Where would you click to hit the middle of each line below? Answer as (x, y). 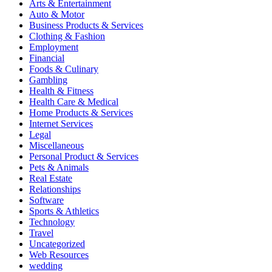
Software (46, 200)
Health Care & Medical (74, 102)
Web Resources (59, 255)
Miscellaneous (56, 146)
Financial (47, 58)
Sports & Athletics (64, 211)
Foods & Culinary (64, 69)
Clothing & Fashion (67, 36)
